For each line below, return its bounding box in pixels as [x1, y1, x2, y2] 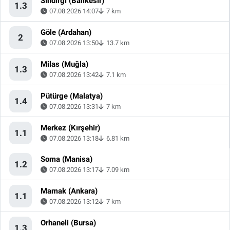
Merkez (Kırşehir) [41, 123, 100, 133]
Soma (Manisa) [41, 155, 92, 164]
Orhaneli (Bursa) [41, 218, 96, 228]
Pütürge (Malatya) [41, 91, 103, 101]
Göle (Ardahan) [41, 28, 91, 37]
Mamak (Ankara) [41, 186, 98, 196]
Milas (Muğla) [41, 60, 88, 69]
